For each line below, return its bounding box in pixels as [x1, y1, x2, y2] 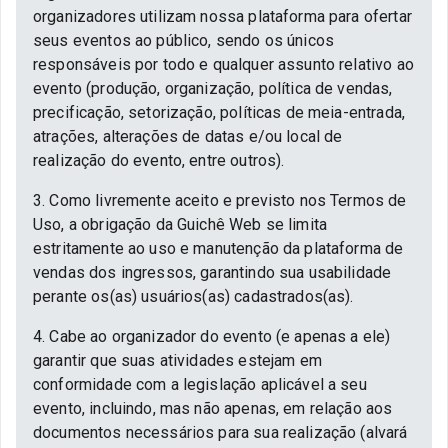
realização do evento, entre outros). [33, 151, 285, 170]
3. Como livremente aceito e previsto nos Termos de [33, 191, 407, 210]
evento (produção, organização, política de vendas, [33, 79, 393, 98]
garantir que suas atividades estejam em [33, 351, 322, 370]
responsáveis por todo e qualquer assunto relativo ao [33, 55, 414, 74]
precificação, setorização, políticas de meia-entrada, [33, 103, 405, 122]
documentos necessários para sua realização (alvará [33, 423, 408, 442]
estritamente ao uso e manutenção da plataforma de [33, 239, 404, 258]
